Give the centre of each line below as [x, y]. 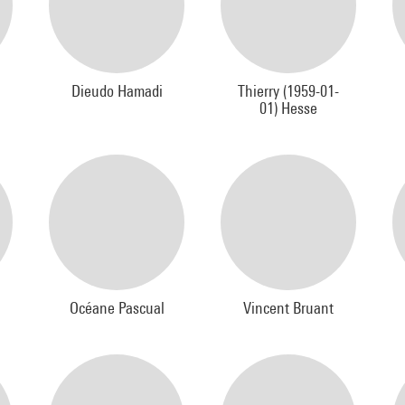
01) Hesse [288, 108]
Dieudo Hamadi [117, 91]
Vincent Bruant [288, 308]
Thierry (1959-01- [288, 91]
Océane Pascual [117, 308]
